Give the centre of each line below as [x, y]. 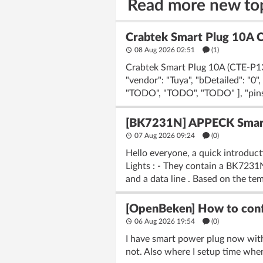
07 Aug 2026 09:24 [165, 136]
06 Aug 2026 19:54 [165, 221]
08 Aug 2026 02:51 [165, 50]
